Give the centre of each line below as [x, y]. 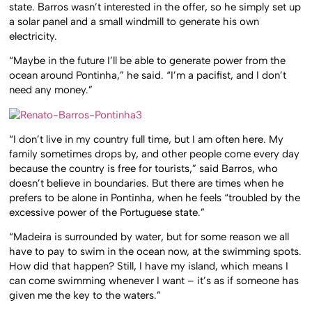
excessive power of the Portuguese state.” [107, 212]
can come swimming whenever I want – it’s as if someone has [154, 281]
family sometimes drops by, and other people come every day [155, 154]
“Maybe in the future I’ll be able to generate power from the [148, 61]
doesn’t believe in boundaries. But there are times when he [147, 183]
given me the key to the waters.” [85, 296]
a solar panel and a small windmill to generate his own [134, 21]
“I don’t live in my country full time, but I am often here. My [147, 139]
